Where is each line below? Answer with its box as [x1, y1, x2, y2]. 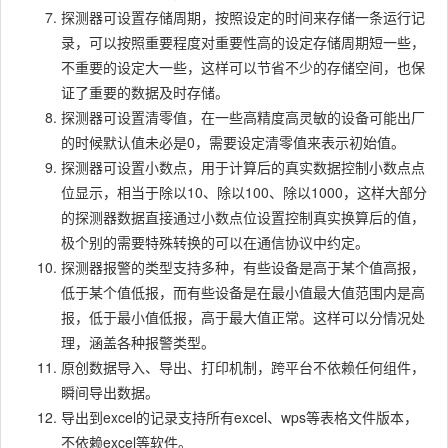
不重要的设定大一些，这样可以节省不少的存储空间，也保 [61, 57, 425, 78]
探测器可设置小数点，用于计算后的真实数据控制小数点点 [61, 157, 425, 178]
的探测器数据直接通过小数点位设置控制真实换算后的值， [61, 207, 425, 228]
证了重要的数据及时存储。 [61, 82, 229, 103]
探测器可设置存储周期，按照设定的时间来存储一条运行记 [61, 7, 425, 28]
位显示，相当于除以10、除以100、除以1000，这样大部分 [61, 182, 427, 203]
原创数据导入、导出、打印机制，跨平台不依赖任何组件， [61, 357, 425, 378]
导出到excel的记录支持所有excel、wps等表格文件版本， [61, 407, 418, 428]
